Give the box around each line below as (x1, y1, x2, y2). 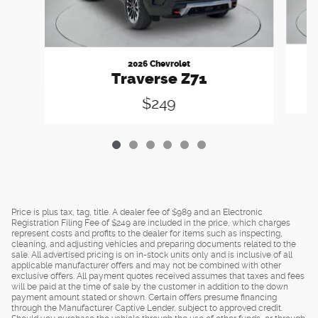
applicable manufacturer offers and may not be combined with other (11, 260, 281, 270)
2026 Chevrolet (127, 58, 190, 69)
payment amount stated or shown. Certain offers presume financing (11, 292, 277, 302)
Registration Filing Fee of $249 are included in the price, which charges (11, 217, 290, 228)
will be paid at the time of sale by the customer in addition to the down (11, 281, 288, 292)
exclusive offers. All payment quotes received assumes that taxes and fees (11, 270, 305, 281)
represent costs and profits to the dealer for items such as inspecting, (11, 228, 283, 238)
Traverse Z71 (111, 69, 207, 87)
